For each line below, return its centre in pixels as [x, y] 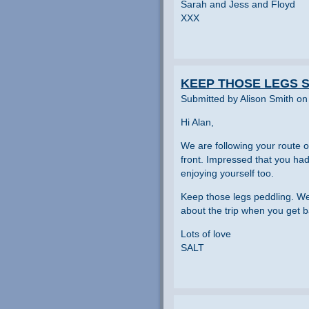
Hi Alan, [197, 122]
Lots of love [206, 233]
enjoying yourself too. [227, 173]
